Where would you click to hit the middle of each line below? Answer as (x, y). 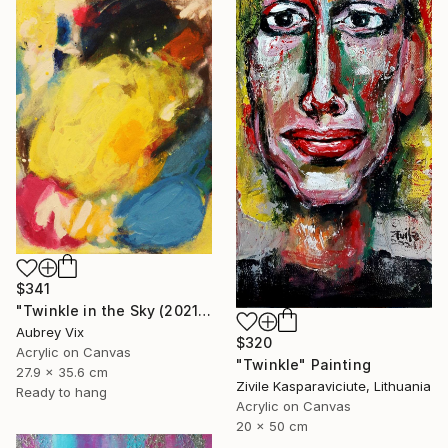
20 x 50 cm (272, 426)
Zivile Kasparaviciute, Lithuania (333, 386)
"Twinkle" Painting (303, 365)
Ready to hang (61, 392)
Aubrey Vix (50, 332)
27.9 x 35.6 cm (62, 372)
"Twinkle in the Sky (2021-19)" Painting (205, 311)
